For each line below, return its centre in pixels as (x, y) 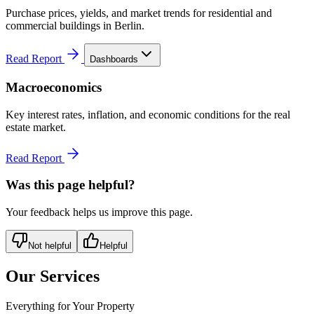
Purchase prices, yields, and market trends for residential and (139, 13)
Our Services (53, 276)
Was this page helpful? (70, 185)
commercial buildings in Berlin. (75, 26)
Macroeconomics (54, 87)
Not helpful (50, 246)
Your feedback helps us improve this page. (99, 212)
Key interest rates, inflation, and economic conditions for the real (148, 114)
